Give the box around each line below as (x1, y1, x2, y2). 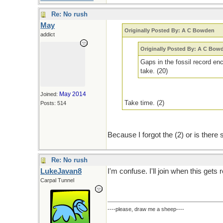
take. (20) (140, 67, 168, 75)
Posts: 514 (40, 100, 66, 106)
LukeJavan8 (40, 167, 82, 175)
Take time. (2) (124, 99, 165, 107)
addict (40, 31, 55, 37)
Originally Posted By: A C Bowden (124, 27, 215, 33)
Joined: (40, 91, 59, 97)
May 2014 (59, 91, 86, 98)
